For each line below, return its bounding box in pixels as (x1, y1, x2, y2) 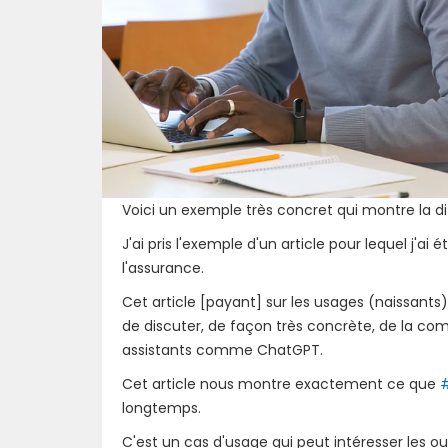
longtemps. (122, 397, 201, 418)
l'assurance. (122, 257, 204, 278)
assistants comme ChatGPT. (122, 339, 323, 360)
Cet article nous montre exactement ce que (122, 373, 440, 394)
